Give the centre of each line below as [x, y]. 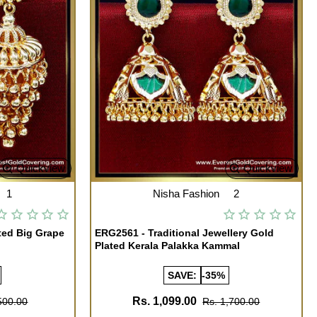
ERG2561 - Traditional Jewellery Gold [184, 232]
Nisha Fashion [186, 193]
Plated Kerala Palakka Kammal [167, 245]
